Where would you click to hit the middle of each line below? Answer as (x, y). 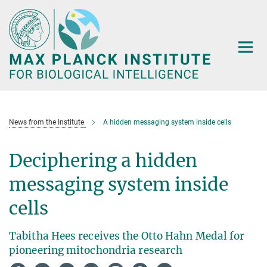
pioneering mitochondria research (96, 251)
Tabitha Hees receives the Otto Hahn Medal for (127, 236)
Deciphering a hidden (103, 161)
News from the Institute (46, 122)
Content (19, 27)
